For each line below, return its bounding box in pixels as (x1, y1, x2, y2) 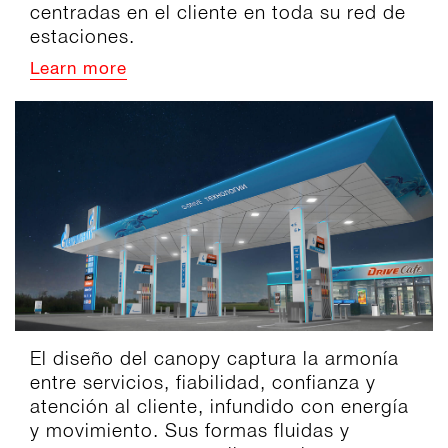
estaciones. (30, 25, 135, 48)
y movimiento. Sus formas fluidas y (30, 418, 350, 441)
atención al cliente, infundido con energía (30, 394, 409, 417)
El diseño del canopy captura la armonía (30, 346, 399, 369)
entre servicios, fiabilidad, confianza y (30, 370, 376, 393)
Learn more (30, 62, 127, 78)
